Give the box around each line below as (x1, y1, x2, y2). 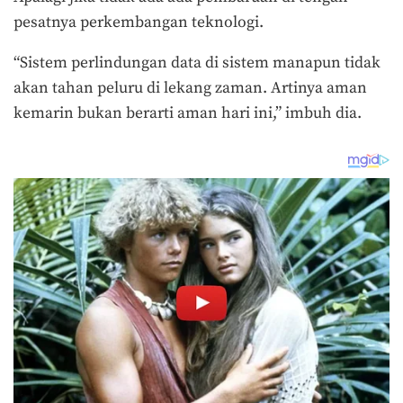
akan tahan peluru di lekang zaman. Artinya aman (13, 78, 367, 99)
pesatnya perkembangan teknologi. (13, 12, 264, 32)
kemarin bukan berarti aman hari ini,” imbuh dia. (13, 103, 362, 124)
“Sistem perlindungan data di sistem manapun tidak (13, 53, 381, 74)
